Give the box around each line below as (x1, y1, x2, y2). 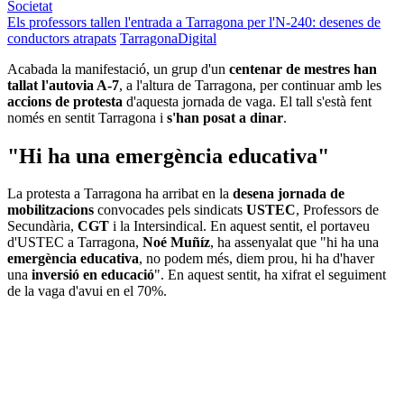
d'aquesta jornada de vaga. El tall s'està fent (123, 93, 372, 109)
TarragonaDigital (120, 30, 216, 46)
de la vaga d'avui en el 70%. (7, 283, 167, 299)
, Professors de (296, 202, 379, 218)
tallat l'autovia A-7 (7, 77, 119, 93)
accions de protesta (7, 93, 123, 109)
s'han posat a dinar (167, 109, 283, 125)
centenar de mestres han (229, 60, 377, 77)
